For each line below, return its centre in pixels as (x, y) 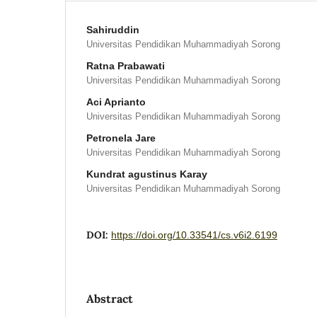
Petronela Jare (121, 138)
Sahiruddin (113, 29)
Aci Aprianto (116, 102)
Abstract (110, 298)
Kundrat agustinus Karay (147, 174)
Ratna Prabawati (126, 65)
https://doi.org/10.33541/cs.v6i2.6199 (194, 235)
